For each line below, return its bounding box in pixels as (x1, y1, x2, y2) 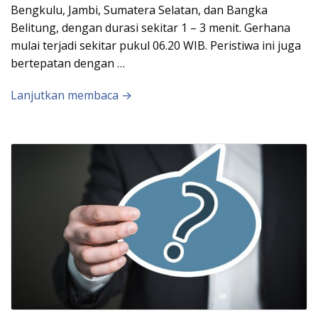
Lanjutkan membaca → (11, 87, 132, 103)
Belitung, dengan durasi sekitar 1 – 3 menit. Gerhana (11, 19, 290, 35)
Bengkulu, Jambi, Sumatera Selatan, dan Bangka (11, 1, 268, 18)
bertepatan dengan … (11, 55, 125, 71)
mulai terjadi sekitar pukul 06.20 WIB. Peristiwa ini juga (11, 37, 301, 53)
